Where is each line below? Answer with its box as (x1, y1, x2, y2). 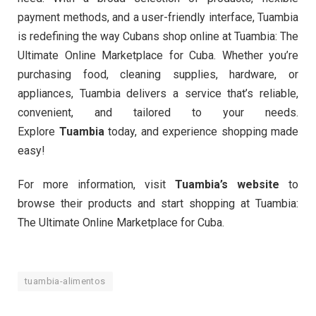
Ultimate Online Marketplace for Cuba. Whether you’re (18, 49, 298, 63)
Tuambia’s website (175, 177, 279, 191)
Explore (18, 125, 59, 139)
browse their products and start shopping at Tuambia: (18, 196, 298, 210)
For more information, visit (18, 177, 175, 191)
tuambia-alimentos (25, 275, 106, 286)
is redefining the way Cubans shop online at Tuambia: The (18, 30, 298, 44)
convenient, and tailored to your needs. (18, 106, 298, 120)
